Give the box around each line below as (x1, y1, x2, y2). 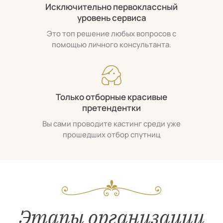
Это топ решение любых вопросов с (47, 28, 176, 39)
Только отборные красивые (56, 91, 167, 103)
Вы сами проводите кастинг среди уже (42, 118, 181, 129)
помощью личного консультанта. (52, 39, 171, 50)
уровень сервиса (77, 11, 146, 23)
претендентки (82, 102, 141, 113)
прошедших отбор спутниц (63, 129, 160, 140)
